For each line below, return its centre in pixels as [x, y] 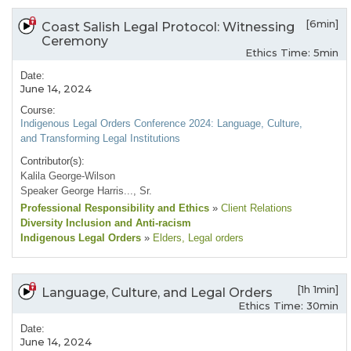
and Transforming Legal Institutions [100, 139]
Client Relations [255, 208]
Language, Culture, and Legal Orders [157, 293]
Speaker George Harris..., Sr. [86, 191]
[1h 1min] [318, 289]
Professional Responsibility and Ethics [115, 208]
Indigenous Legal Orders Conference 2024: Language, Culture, [161, 124]
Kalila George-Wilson [68, 176]
